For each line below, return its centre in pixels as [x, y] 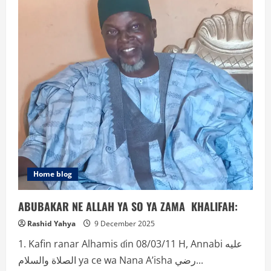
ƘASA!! [86, 13]
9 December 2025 [124, 224]
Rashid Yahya [51, 224]
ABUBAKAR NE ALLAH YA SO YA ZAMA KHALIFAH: [128, 207]
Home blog [53, 174]
